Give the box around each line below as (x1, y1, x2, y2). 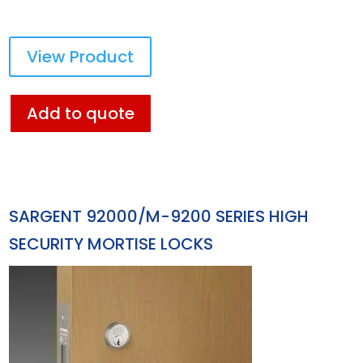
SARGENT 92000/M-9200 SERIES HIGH (9, 204, 310, 228)
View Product (27, 45, 135, 69)
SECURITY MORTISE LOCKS (9, 232, 214, 255)
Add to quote (27, 102, 135, 126)
